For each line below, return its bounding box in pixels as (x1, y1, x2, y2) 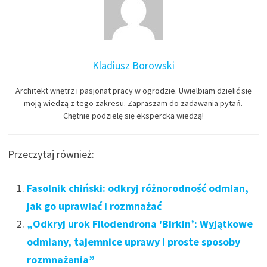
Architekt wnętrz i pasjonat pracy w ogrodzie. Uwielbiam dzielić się (15, 85, 252, 96)
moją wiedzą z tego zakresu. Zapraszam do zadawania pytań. (24, 97, 243, 108)
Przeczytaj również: (8, 147, 95, 161)
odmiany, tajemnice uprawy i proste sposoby (27, 234, 241, 249)
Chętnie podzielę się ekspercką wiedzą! (63, 110, 204, 121)
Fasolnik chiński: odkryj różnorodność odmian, (27, 181, 249, 195)
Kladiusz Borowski (92, 58, 175, 72)
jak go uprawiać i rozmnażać (27, 198, 162, 213)
